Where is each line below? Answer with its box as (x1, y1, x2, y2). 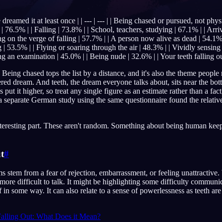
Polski (180, 114, 198, 122)
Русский (180, 78, 205, 85)
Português (180, 60, 208, 67)
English (180, 42, 201, 50)
